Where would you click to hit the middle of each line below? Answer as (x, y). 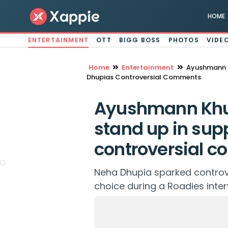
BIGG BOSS (140, 40)
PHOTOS (183, 40)
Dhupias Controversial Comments (144, 77)
